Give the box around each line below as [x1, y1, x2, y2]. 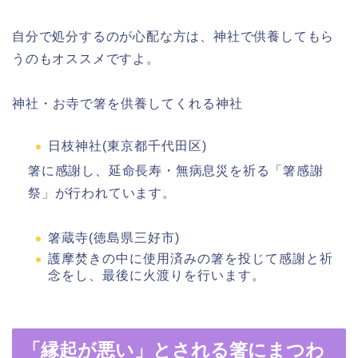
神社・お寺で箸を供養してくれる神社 [12, 97, 243, 111]
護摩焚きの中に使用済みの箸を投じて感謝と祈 [48, 252, 333, 266]
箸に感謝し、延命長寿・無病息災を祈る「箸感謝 [28, 163, 324, 177]
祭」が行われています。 [28, 185, 176, 200]
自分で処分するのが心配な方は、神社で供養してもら [12, 30, 335, 44]
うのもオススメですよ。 [12, 52, 160, 66]
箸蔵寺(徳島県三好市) [48, 230, 180, 245]
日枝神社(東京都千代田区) [48, 139, 207, 153]
